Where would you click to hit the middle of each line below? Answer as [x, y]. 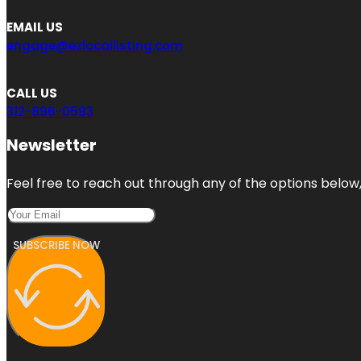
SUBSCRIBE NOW [56, 245]
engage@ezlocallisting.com [95, 45]
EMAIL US [35, 27]
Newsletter [52, 145]
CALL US [32, 93]
